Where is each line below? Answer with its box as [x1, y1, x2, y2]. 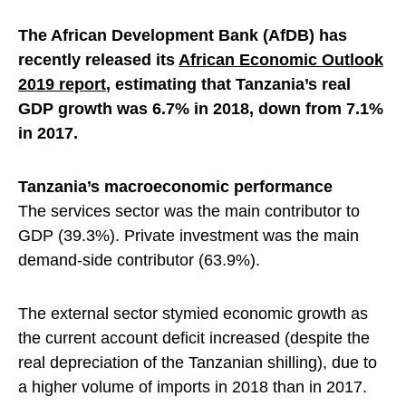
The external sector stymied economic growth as [18, 304, 368, 324]
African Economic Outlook [179, 51, 383, 70]
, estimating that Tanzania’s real [106, 75, 351, 94]
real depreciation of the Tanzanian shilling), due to [18, 353, 377, 372]
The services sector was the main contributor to [18, 202, 360, 221]
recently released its [18, 51, 179, 70]
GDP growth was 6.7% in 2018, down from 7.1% [18, 100, 383, 119]
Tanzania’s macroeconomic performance [18, 178, 333, 197]
